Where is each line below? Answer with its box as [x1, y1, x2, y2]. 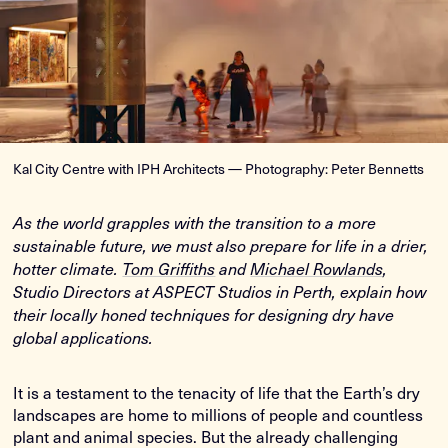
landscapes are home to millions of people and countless [13, 401, 424, 426]
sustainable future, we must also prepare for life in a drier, [13, 234, 429, 256]
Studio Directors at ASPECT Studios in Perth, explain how [13, 280, 427, 302]
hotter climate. [13, 257, 123, 279]
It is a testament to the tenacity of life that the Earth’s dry [13, 379, 421, 404]
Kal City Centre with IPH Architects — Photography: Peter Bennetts [13, 157, 425, 179]
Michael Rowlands [250, 257, 384, 279]
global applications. [13, 326, 154, 348]
